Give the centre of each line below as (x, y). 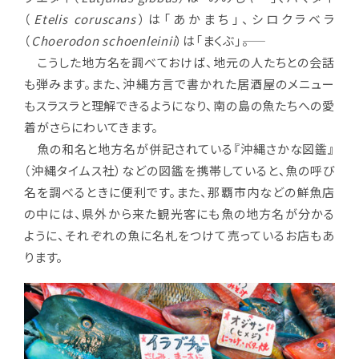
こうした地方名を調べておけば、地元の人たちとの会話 (179, 62)
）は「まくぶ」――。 (212, 40)
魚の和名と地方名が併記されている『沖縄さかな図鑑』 (179, 148)
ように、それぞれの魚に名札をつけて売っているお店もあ (179, 235)
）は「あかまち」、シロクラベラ (236, 18)
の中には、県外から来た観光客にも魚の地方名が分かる (179, 213)
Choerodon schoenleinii (103, 40)
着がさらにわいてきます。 (91, 127)
